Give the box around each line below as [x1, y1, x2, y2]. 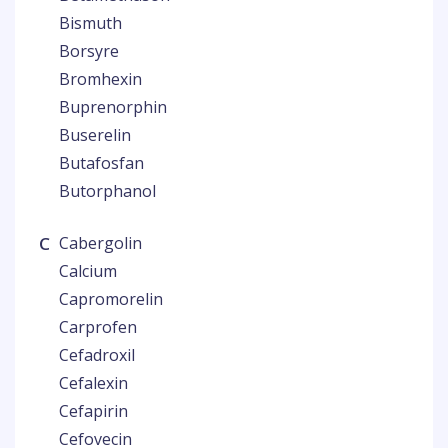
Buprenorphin [59, 96, 167, 118]
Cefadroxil [59, 344, 135, 366]
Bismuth [59, 12, 122, 34]
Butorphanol [59, 180, 156, 202]
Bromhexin [59, 68, 142, 90]
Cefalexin [59, 372, 128, 394]
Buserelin [59, 124, 131, 146]
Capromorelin [59, 288, 163, 310]
